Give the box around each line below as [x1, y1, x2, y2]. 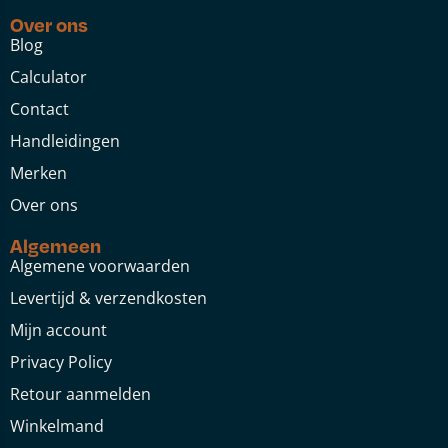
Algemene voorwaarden [10, 255, 190, 277]
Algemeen [10, 233, 101, 258]
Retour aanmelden [10, 383, 151, 405]
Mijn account [10, 319, 107, 341]
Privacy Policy [10, 351, 112, 373]
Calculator [10, 66, 87, 88]
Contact [10, 98, 69, 120]
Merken [10, 162, 67, 184]
